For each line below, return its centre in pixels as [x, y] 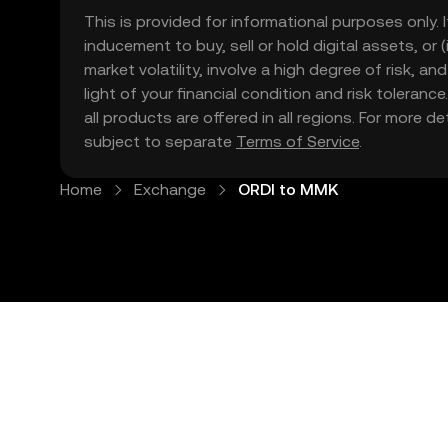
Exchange [170, 189]
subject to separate [160, 141]
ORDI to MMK [288, 189]
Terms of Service [297, 141]
